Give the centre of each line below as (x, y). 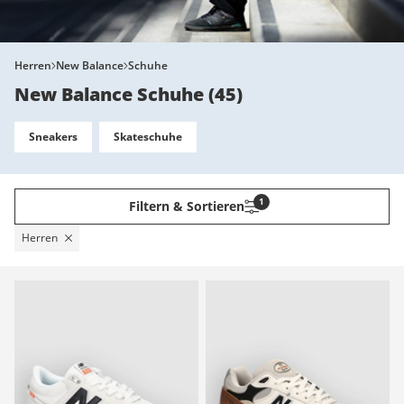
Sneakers (53, 136)
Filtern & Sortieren (187, 206)
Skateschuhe (148, 136)
